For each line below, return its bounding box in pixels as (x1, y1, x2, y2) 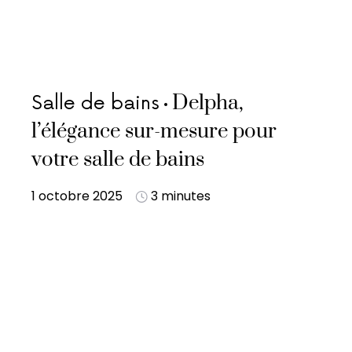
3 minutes (151, 187, 211, 205)
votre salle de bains (31, 147, 204, 173)
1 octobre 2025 (31, 187, 123, 205)
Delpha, (172, 90, 244, 116)
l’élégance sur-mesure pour (31, 119, 277, 145)
